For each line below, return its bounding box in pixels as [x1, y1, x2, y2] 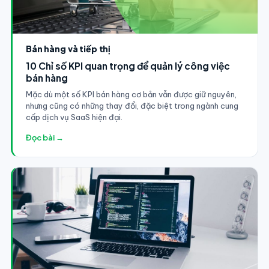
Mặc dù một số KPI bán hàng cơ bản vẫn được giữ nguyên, [25, 89, 237, 99]
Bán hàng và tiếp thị [25, 43, 111, 54]
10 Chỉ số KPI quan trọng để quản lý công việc [25, 59, 230, 71]
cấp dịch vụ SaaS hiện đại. [25, 112, 122, 122]
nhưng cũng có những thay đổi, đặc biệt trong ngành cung [25, 100, 238, 110]
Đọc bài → [25, 132, 64, 142]
